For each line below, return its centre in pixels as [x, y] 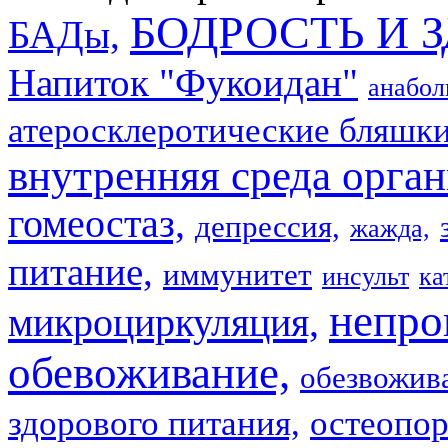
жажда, [390, 228]
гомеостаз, [96, 223]
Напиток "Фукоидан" [183, 82]
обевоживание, [149, 372]
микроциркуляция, [163, 322]
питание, [80, 271]
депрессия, [267, 226]
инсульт [365, 276]
